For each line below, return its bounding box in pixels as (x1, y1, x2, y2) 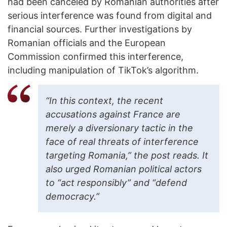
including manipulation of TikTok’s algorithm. (8, 65, 199, 76)
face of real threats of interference (46, 136, 199, 147)
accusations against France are (46, 109, 180, 120)
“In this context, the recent (46, 95, 163, 106)
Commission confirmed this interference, (8, 51, 183, 62)
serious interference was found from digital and (8, 10, 212, 21)
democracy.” (46, 191, 99, 202)
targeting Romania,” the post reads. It (46, 150, 208, 161)
